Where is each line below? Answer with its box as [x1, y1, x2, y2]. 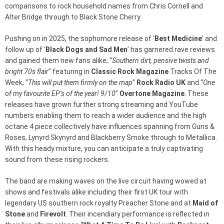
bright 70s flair [5, 67, 48, 75]
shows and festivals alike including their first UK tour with [5, 188, 188, 196]
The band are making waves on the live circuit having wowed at [5, 177, 206, 185]
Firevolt [40, 210, 66, 218]
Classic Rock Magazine [91, 67, 168, 75]
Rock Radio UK [136, 78, 185, 86]
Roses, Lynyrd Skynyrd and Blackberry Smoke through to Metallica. [5, 133, 217, 141]
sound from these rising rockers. [5, 155, 109, 163]
